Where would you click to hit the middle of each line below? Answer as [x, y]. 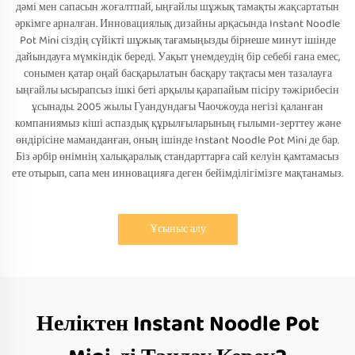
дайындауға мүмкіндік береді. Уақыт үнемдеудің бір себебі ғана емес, [177, 57]
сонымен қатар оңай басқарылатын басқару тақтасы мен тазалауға [177, 74]
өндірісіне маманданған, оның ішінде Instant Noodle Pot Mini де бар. [177, 140]
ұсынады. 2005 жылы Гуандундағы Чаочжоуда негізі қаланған [177, 107]
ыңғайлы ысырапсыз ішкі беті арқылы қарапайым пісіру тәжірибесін [177, 90]
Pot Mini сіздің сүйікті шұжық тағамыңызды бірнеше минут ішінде [177, 40]
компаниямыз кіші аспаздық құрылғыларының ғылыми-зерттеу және [177, 124]
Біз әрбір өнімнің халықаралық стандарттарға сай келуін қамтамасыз [177, 157]
